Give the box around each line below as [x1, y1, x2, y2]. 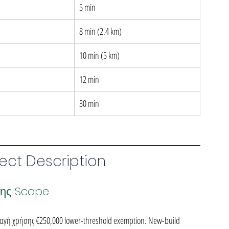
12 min [79, 73, 99, 85]
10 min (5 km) [79, 49, 120, 61]
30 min [79, 97, 99, 109]
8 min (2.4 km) [79, 25, 122, 37]
